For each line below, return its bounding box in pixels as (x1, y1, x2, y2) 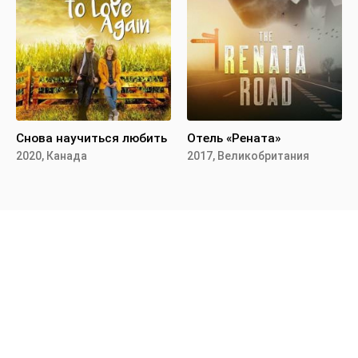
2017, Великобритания (187, 149, 309, 162)
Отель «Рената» (187, 130, 280, 145)
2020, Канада (16, 149, 87, 162)
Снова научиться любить (16, 130, 167, 145)
